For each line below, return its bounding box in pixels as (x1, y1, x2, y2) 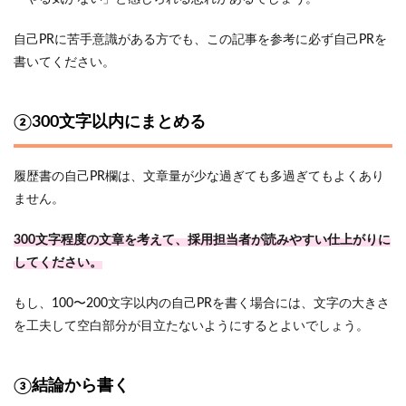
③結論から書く (14, 378, 130, 394)
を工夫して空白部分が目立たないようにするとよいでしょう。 (14, 320, 369, 333)
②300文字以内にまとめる (14, 114, 206, 130)
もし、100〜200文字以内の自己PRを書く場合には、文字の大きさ (14, 297, 390, 310)
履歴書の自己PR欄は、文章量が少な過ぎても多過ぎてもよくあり (14, 170, 384, 183)
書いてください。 (14, 56, 115, 69)
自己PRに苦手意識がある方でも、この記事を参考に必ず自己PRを (14, 34, 387, 46)
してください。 (14, 256, 102, 269)
